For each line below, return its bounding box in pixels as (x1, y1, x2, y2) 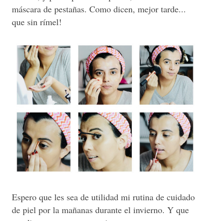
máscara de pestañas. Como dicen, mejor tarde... (12, 3, 186, 15)
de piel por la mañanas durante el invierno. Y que (12, 204, 189, 216)
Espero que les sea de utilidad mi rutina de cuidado (12, 191, 195, 203)
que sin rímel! (12, 16, 62, 28)
